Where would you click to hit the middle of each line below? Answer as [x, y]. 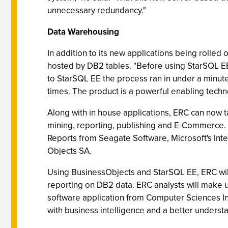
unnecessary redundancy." [97, 10]
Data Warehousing [83, 32]
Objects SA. [69, 151]
